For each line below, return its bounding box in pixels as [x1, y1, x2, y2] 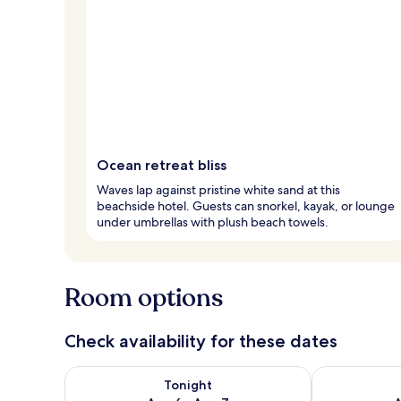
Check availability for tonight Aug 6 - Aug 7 [64, 364, 344, 384]
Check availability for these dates [64, 329, 337, 352]
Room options [64, 280, 223, 315]
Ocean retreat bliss [97, 156, 226, 174]
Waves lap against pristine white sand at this [97, 181, 340, 198]
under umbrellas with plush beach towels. [97, 213, 328, 230]
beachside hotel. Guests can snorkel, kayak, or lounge [97, 197, 395, 214]
